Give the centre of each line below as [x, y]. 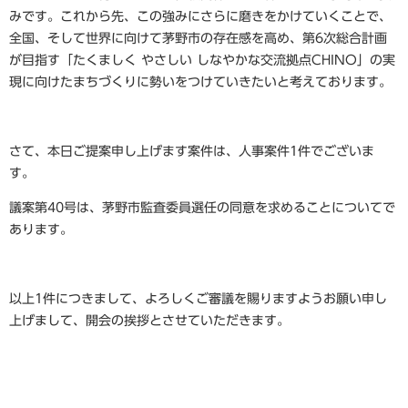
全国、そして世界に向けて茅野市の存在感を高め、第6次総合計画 [198, 39]
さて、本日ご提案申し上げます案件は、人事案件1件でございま [192, 152]
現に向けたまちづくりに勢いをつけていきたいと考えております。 [200, 82]
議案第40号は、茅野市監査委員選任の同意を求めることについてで [202, 208]
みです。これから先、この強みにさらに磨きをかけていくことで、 [200, 17]
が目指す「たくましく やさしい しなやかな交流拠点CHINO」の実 [202, 61]
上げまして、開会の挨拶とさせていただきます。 [149, 321]
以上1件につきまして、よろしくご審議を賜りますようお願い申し [198, 299]
